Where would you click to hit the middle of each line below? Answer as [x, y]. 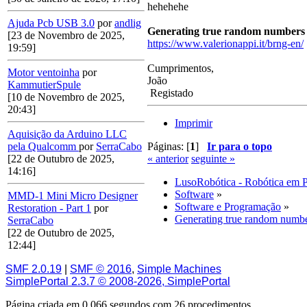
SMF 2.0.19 [34, 269]
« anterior [168, 159]
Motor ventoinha [44, 73]
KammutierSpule [44, 85]
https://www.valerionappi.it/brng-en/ [225, 44]
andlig [128, 23]
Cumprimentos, [181, 69]
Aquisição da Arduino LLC [67, 134]
